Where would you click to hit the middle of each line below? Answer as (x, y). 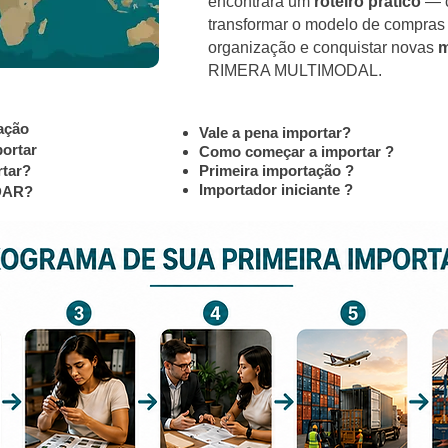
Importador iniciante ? (276, 189)
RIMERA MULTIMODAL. (295, 70)
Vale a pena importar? (275, 132)
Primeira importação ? (276, 170)
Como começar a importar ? (296, 151)
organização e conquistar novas (323, 47)
